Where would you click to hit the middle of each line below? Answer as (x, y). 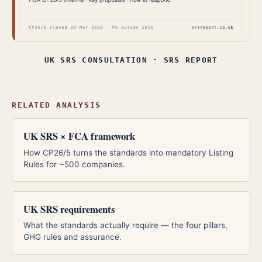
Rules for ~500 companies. (75, 164)
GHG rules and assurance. (73, 237)
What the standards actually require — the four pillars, (126, 225)
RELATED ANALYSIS (56, 105)
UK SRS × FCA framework (80, 136)
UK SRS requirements (70, 209)
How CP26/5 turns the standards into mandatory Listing (129, 152)
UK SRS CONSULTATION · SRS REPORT (131, 60)
